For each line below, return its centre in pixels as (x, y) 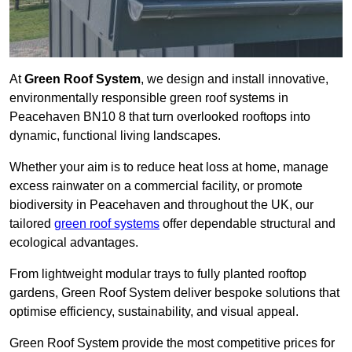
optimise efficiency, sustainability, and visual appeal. (154, 312)
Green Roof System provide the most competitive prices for (172, 343)
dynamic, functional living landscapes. (115, 136)
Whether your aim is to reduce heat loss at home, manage (169, 167)
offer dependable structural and (247, 224)
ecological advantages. (74, 243)
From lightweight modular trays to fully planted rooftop (158, 274)
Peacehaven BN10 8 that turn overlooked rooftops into (160, 117)
